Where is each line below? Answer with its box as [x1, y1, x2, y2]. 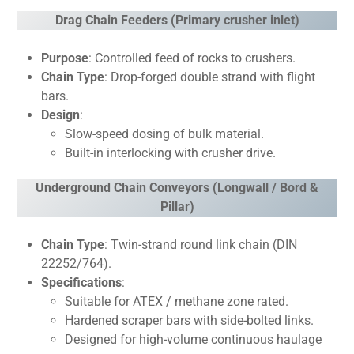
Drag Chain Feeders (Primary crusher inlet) [55, 13, 299, 28]
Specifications [41, 275, 122, 290]
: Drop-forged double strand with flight [104, 70, 316, 85]
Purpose [41, 51, 89, 66]
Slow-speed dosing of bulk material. [65, 126, 265, 141]
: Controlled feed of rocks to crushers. [88, 51, 296, 66]
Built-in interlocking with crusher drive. [65, 145, 277, 160]
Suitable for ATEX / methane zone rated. [65, 294, 289, 309]
